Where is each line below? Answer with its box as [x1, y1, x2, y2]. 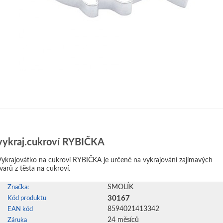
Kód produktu [7, 195, 46, 202]
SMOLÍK [108, 184, 133, 191]
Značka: [7, 184, 29, 191]
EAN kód [7, 206, 33, 213]
